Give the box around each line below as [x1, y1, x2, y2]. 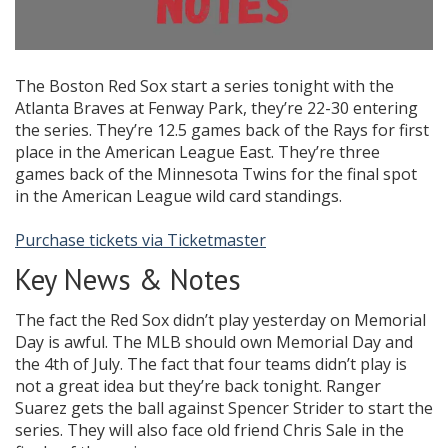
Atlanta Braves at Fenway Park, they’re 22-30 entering [15, 97, 418, 120]
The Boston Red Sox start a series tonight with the [15, 75, 394, 98]
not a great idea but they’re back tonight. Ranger [15, 375, 381, 398]
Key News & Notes [15, 261, 241, 299]
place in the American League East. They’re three [15, 141, 380, 164]
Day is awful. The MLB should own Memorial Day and [15, 331, 413, 354]
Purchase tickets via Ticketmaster [15, 229, 266, 252]
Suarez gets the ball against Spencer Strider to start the [15, 397, 433, 420]
